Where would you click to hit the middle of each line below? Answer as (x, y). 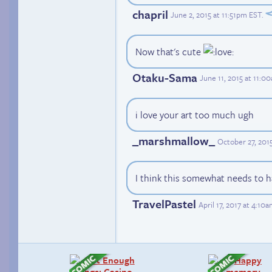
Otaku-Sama (165, 77)
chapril (150, 14)
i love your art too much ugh (195, 115)
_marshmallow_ (174, 141)
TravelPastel (164, 204)
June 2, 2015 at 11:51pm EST (216, 15)
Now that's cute (169, 51)
